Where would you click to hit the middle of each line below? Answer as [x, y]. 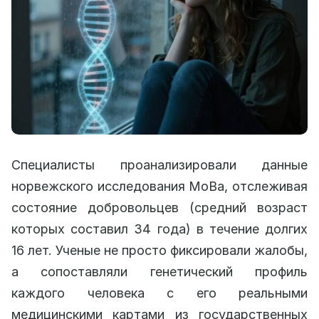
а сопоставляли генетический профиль [159, 272]
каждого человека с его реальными [159, 293]
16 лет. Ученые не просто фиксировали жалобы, [159, 250]
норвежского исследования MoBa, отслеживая [159, 186]
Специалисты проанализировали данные [159, 165]
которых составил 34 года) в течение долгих [159, 229]
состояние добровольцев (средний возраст [159, 208]
